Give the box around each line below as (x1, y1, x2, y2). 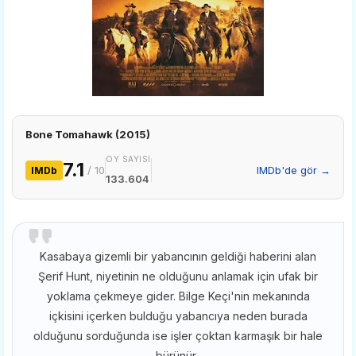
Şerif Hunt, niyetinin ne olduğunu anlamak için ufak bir (38, 269, 318, 283)
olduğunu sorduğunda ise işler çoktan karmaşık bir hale (33, 328, 323, 342)
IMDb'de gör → (257, 163, 331, 176)
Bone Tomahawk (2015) (25, 127, 150, 141)
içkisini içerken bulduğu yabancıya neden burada (48, 308, 308, 323)
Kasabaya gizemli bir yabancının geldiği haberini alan (40, 249, 316, 263)
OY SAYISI (106, 153, 151, 164)
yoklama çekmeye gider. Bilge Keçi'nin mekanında (46, 288, 310, 303)
